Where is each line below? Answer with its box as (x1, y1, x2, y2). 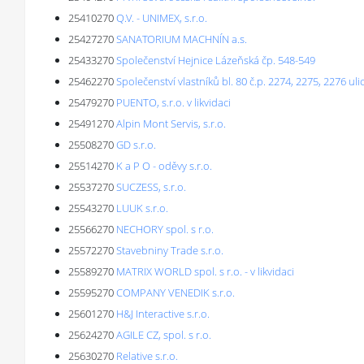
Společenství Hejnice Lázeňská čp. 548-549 (116, 53, 315, 67)
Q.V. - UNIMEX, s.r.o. (116, 11, 207, 25)
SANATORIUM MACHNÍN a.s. (116, 32, 247, 46)
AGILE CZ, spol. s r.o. (116, 327, 211, 342)
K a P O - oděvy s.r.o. (116, 158, 212, 173)
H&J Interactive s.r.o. (116, 306, 210, 321)
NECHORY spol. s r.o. (116, 222, 214, 236)
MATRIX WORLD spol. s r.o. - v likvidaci (116, 264, 294, 279)
